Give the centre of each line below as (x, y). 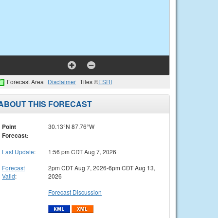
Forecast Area (25, 82)
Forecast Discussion (75, 192)
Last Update (18, 151)
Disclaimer (62, 82)
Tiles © (89, 82)
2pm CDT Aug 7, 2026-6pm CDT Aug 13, (102, 167)
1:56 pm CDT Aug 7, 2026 (82, 151)
